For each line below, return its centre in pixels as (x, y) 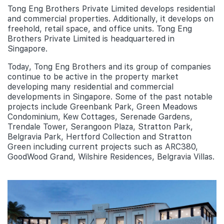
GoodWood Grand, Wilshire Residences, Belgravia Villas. (111, 156)
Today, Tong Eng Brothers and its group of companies (109, 66)
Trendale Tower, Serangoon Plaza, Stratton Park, (100, 126)
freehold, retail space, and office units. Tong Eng (100, 28)
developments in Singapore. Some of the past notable (110, 96)
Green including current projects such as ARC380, (103, 146)
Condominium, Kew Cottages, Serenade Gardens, (100, 116)
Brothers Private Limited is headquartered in (91, 38)
